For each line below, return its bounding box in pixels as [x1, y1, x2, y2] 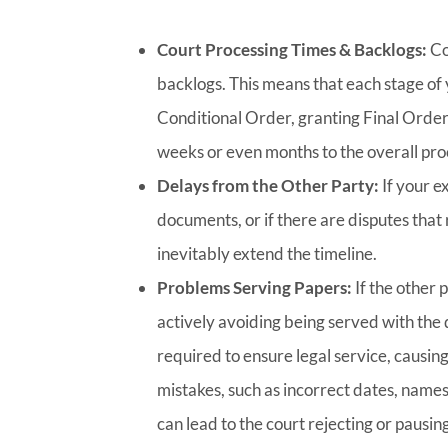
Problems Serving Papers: [157, 276, 353, 298]
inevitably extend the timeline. [157, 242, 378, 264]
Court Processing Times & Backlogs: [157, 38, 428, 60]
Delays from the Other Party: [157, 174, 380, 196]
